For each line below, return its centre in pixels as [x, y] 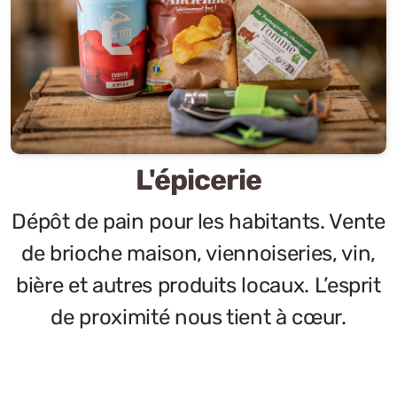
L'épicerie [198, 180]
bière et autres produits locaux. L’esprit [198, 285]
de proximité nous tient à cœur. [198, 317]
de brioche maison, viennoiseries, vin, [198, 253]
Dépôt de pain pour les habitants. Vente [198, 222]
